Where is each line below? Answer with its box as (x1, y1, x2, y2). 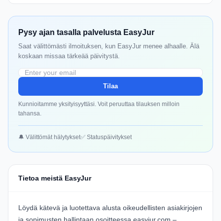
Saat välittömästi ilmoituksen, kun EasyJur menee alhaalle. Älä (18, 42, 199, 50)
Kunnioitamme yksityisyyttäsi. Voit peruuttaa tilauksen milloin (18, 101, 180, 108)
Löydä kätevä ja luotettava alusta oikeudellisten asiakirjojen (18, 204, 202, 212)
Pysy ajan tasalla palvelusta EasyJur (18, 28, 154, 37)
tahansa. (18, 110, 41, 117)
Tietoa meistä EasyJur (18, 174, 92, 183)
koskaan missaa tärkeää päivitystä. (18, 52, 120, 60)
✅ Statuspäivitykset (80, 134, 132, 141)
